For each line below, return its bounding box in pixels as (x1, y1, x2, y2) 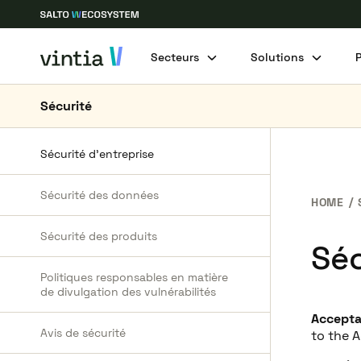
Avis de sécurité (40, 326, 126, 340)
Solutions (251, 49, 305, 64)
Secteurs (151, 49, 200, 64)
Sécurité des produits (40, 229, 157, 243)
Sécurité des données (40, 188, 159, 202)
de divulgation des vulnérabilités (40, 284, 216, 299)
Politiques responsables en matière (40, 270, 228, 284)
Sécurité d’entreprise (40, 147, 154, 161)
